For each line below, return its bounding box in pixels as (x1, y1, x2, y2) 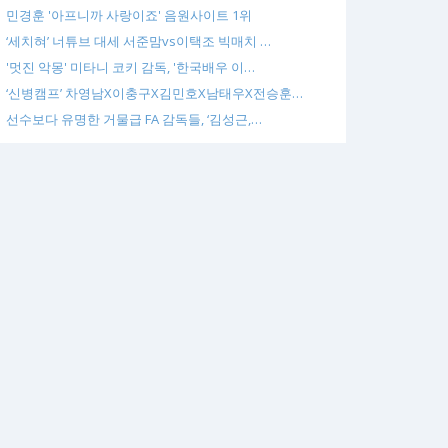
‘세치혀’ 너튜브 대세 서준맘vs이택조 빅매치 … (6, 32, 271, 50)
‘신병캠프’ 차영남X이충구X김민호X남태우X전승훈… (6, 84, 303, 102)
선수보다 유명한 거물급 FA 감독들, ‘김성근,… (6, 110, 262, 128)
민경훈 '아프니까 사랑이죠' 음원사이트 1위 (6, 6, 252, 24)
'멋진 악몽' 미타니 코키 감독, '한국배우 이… (6, 58, 255, 76)
